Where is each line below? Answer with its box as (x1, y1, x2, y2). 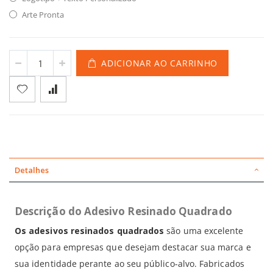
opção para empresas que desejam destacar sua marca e (15, 241, 251, 253)
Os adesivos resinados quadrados (15, 225, 165, 236)
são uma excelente (164, 225, 244, 236)
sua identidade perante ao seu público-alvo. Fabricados (15, 258, 244, 269)
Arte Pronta (21, 9, 64, 20)
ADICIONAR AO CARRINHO (101, 57, 218, 69)
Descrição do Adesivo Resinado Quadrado (15, 204, 232, 218)
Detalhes (15, 165, 49, 175)
